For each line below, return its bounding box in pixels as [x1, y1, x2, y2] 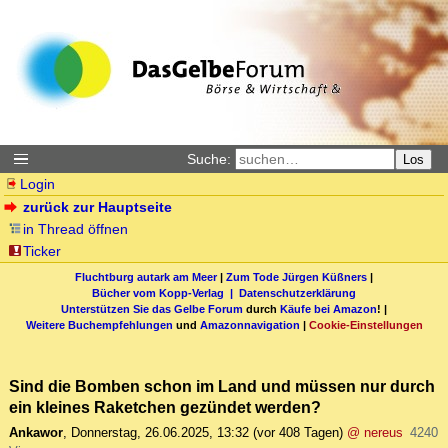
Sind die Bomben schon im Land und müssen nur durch [9, 377, 435, 396]
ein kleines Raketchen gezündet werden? [9, 398, 321, 417]
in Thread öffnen [23, 221, 129, 237]
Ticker [23, 243, 62, 259]
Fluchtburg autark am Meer [75, 270, 217, 283]
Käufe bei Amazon [280, 302, 377, 315]
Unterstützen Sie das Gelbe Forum [61, 302, 243, 315]
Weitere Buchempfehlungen [25, 318, 173, 331]
